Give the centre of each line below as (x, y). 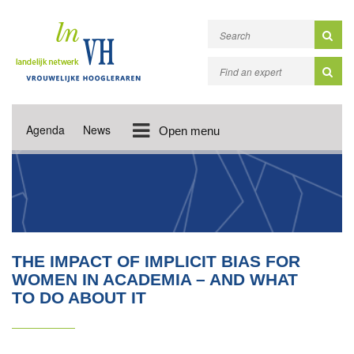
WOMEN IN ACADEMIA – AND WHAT (155, 279)
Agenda (45, 130)
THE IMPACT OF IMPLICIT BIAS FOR (156, 261)
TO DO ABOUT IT (79, 298)
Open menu (189, 131)
